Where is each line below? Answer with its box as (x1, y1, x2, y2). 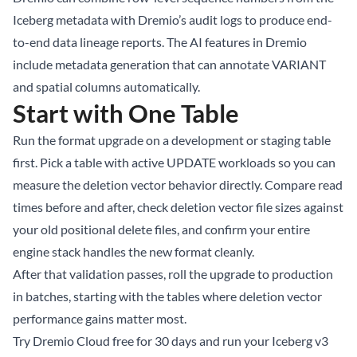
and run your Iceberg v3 (197, 333, 328, 349)
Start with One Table (13, 98, 239, 129)
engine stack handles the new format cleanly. (13, 244, 254, 260)
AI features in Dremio (190, 34, 307, 50)
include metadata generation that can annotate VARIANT (13, 57, 326, 73)
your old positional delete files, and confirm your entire (13, 222, 310, 237)
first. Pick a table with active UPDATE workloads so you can (13, 155, 335, 171)
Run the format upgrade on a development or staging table (13, 132, 331, 148)
